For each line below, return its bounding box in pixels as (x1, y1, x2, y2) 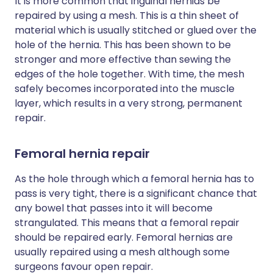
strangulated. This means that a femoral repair (15, 216, 239, 230)
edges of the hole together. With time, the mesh (15, 67, 244, 81)
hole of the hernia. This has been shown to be (15, 38, 231, 52)
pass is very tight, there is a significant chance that (15, 186, 257, 200)
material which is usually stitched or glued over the (15, 23, 257, 37)
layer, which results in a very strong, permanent (15, 96, 243, 110)
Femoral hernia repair (15, 145, 150, 162)
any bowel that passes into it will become (15, 201, 213, 215)
